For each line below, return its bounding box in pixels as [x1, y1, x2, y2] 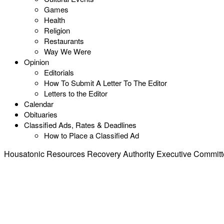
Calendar [24, 98, 53, 109]
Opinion [24, 56, 49, 67]
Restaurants [44, 35, 84, 46]
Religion [44, 25, 70, 35]
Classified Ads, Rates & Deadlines [24, 119, 136, 130]
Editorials [44, 67, 74, 77]
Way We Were [44, 46, 91, 56]
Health [44, 14, 65, 25]
